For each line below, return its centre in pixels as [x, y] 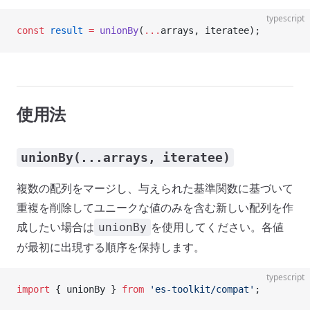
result [64, 30]
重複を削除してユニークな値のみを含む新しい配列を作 [155, 208]
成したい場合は [55, 227]
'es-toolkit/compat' [199, 289]
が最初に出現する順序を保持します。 [111, 247]
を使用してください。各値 [217, 227]
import [33, 289]
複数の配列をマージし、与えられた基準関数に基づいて [155, 188]
